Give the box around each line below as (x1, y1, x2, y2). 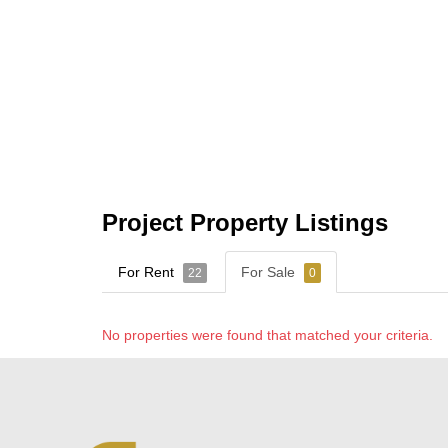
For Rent (118, 263, 178, 280)
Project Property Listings (102, 208, 388, 236)
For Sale (241, 263, 299, 280)
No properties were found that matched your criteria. (102, 326, 433, 343)
